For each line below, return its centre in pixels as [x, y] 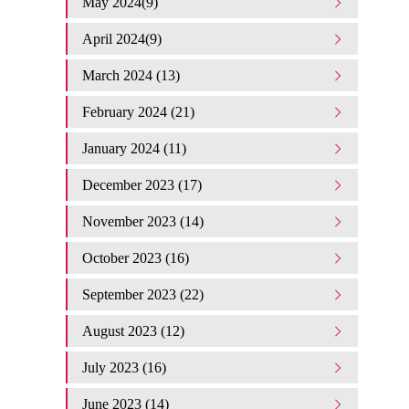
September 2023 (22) [143, 294]
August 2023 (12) [133, 331]
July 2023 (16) [124, 367]
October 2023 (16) [136, 258]
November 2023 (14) [143, 221]
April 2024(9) [122, 39]
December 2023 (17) [142, 185]
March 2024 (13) [131, 75]
